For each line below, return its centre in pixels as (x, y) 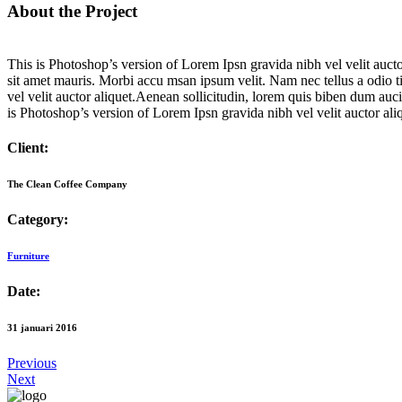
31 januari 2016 (42, 327)
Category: (38, 219)
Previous (32, 363)
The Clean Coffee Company (67, 184)
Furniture (28, 255)
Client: (28, 147)
